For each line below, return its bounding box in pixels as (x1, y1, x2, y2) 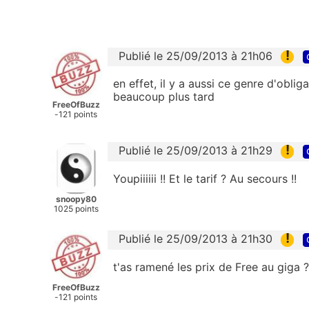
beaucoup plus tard (113, 90, 215, 104)
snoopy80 (55, 194, 97, 205)
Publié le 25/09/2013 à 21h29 (119, 143, 272, 158)
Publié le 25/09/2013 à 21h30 (119, 232, 272, 246)
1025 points (53, 203, 99, 215)
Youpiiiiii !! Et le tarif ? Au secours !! (113, 171, 297, 186)
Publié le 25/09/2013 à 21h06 (119, 49, 272, 63)
